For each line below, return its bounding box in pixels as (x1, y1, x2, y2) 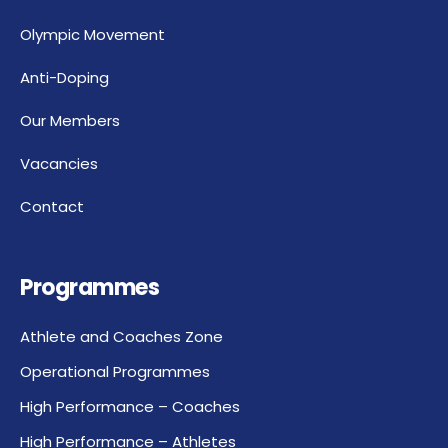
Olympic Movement (20, 24, 165, 46)
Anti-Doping (20, 67, 109, 89)
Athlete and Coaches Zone (20, 326, 223, 348)
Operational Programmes (20, 361, 210, 383)
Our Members (20, 110, 120, 132)
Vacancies (20, 153, 98, 175)
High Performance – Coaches (20, 396, 240, 418)
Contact (20, 196, 84, 218)
